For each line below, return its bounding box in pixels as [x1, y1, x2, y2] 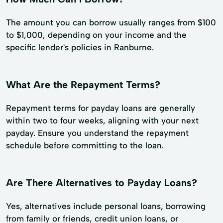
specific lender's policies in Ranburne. [6, 42, 154, 53]
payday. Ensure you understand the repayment [6, 127, 189, 138]
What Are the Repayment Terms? [6, 79, 160, 91]
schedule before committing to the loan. [6, 140, 164, 150]
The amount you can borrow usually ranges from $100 [6, 17, 216, 28]
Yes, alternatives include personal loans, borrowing [6, 201, 206, 211]
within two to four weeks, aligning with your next [6, 115, 199, 125]
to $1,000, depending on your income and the [6, 30, 187, 40]
